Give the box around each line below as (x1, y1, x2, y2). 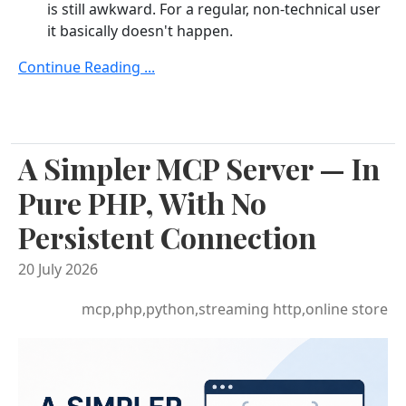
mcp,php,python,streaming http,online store (82, 298, 388, 319)
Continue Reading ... (18, 56, 155, 77)
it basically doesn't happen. (47, 20, 233, 41)
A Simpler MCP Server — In (18, 148, 380, 188)
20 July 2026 (18, 258, 98, 279)
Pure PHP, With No (18, 182, 266, 222)
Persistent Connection (18, 217, 316, 256)
